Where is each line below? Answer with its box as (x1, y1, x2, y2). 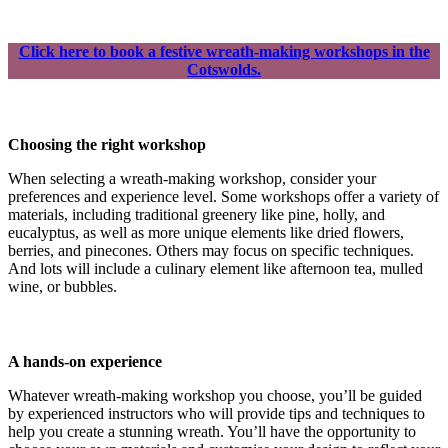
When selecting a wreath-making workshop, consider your (8, 169, 376, 187)
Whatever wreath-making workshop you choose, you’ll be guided (8, 386, 422, 404)
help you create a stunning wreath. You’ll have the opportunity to (8, 422, 416, 440)
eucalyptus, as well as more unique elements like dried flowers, (8, 223, 404, 241)
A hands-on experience (8, 352, 162, 370)
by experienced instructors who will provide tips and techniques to (8, 404, 425, 422)
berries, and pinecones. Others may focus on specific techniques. (8, 241, 414, 259)
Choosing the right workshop (8, 135, 206, 153)
